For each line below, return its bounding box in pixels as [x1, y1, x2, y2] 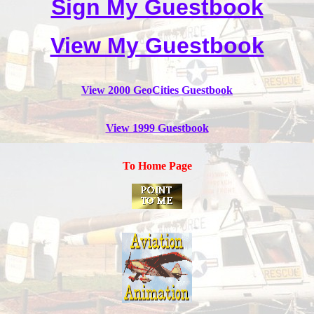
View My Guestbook [50, 32, 264, 58]
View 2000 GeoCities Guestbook [81, 83, 233, 96]
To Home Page [122, 159, 192, 172]
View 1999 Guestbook [105, 121, 209, 134]
